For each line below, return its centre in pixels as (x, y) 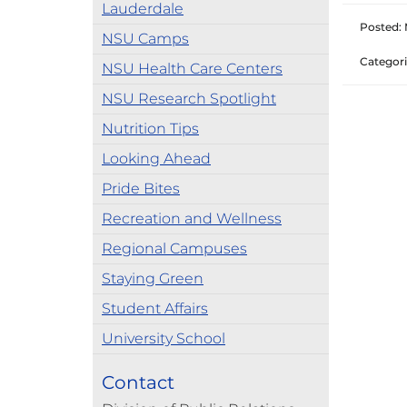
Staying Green (153, 278)
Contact (138, 382)
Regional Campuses (174, 248)
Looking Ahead (156, 159)
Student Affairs (155, 308)
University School (164, 338)
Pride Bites (141, 189)
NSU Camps (145, 39)
